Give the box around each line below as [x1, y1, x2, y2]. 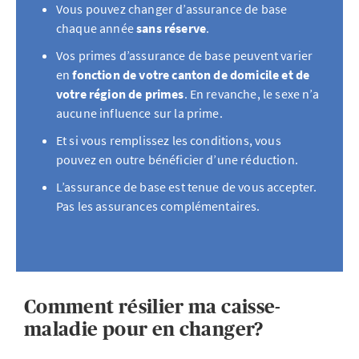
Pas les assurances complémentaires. [56, 198, 260, 214]
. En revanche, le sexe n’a [184, 86, 319, 102]
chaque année [56, 20, 137, 36]
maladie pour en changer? [24, 318, 264, 340]
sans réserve [136, 20, 207, 36]
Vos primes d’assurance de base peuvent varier [56, 47, 313, 63]
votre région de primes [56, 86, 184, 102]
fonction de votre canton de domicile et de [72, 67, 310, 83]
